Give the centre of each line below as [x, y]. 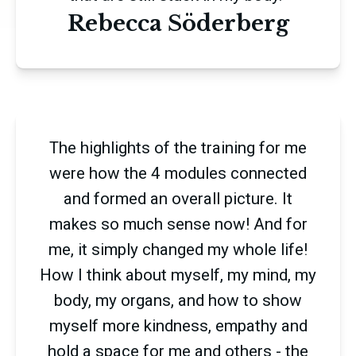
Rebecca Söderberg [178, 23]
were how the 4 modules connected [178, 173]
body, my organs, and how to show [178, 300]
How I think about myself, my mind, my [178, 275]
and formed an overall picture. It [178, 198]
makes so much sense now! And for [178, 224]
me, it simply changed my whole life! [178, 249]
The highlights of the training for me [178, 147]
